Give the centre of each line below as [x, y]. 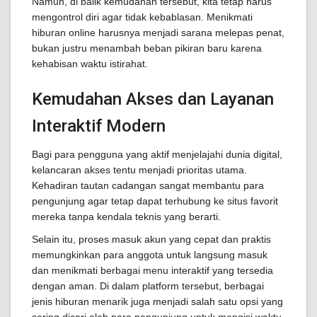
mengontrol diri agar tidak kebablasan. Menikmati [142, 17]
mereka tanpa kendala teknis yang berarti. [126, 217]
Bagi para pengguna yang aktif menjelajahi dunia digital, [157, 154]
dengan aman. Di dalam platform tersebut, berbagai [148, 286]
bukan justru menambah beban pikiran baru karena [147, 48]
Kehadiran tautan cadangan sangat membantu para [148, 185]
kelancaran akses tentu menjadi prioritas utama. [139, 170]
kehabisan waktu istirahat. [90, 64]
